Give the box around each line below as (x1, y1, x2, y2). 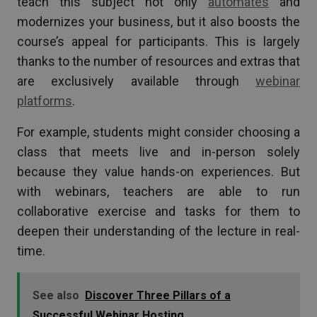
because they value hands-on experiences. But (17, 163, 300, 179)
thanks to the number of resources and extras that (17, 53, 300, 69)
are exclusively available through (17, 73, 255, 88)
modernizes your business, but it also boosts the (17, 13, 300, 29)
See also (33, 288, 79, 302)
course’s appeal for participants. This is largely (17, 33, 300, 49)
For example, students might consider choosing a (17, 124, 300, 139)
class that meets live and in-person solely (17, 144, 300, 159)
